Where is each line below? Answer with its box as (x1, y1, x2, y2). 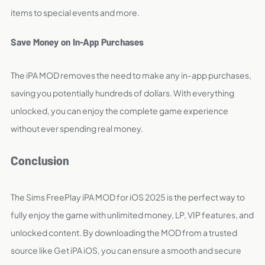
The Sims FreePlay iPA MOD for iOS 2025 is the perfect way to (11, 192, 245, 202)
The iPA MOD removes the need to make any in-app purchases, (11, 70, 251, 80)
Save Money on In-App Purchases (11, 36, 144, 51)
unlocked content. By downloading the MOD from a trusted (11, 227, 237, 238)
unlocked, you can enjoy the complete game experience (11, 105, 228, 116)
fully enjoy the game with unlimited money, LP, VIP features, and (11, 209, 254, 220)
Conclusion (11, 153, 69, 172)
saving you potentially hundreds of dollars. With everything (11, 88, 234, 98)
